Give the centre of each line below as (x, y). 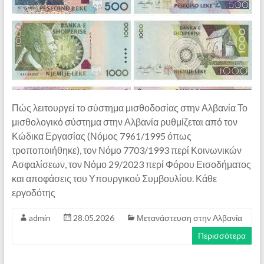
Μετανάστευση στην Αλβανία (189, 217)
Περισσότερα (222, 235)
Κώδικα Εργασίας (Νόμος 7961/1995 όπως (101, 136)
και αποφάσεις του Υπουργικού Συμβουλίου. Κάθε (114, 178)
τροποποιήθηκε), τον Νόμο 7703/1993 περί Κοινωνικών (126, 150)
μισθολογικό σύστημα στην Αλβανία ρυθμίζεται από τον (124, 121)
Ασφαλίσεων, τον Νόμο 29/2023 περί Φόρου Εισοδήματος (131, 164)
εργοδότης (33, 192)
